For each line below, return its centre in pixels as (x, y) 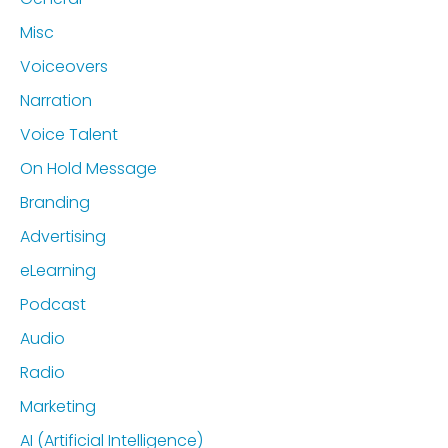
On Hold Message (88, 168)
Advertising (63, 236)
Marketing (58, 406)
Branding (55, 202)
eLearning (58, 270)
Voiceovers (64, 66)
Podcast (53, 304)
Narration (56, 100)
